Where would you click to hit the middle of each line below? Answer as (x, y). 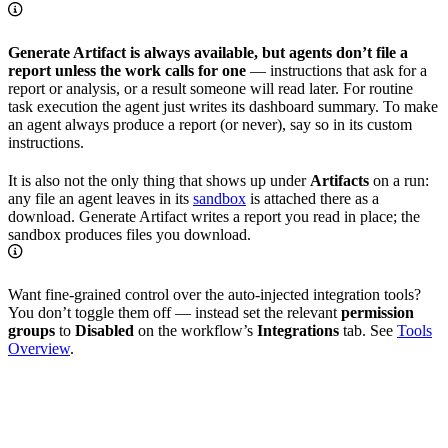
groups (31, 331)
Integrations (298, 331)
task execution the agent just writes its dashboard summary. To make (223, 107)
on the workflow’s (195, 331)
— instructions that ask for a (336, 71)
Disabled (104, 331)
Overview (39, 349)
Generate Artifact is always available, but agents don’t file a (208, 53)
